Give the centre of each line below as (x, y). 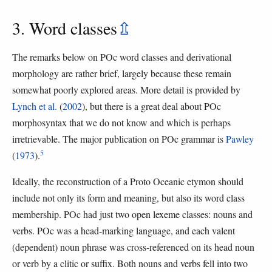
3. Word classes (65, 28)
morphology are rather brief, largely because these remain (122, 73)
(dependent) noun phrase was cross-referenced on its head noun (133, 246)
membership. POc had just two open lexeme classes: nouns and (132, 214)
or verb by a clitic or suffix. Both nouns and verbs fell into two (130, 263)
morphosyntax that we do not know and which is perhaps (121, 122)
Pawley (240, 138)
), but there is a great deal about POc (151, 106)
